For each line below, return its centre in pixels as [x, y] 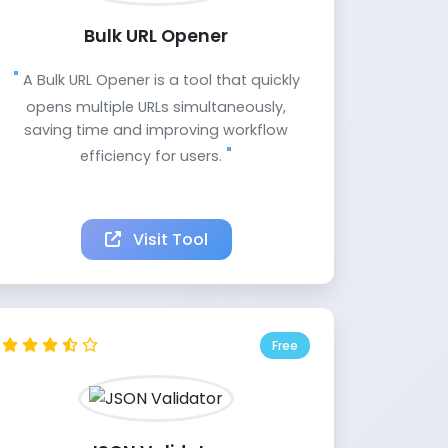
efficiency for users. [153, 156]
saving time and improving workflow [156, 130]
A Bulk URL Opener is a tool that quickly [159, 80]
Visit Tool [168, 240]
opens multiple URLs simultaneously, [156, 107]
